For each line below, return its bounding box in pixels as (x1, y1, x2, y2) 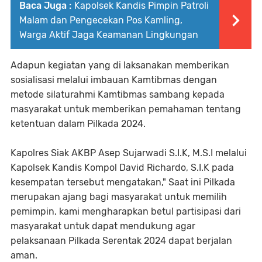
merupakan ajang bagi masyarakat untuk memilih (11, 191, 227, 202)
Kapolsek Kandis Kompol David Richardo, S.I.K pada (11, 161, 234, 173)
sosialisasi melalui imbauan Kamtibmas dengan (11, 74, 217, 85)
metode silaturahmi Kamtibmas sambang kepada (11, 88, 225, 100)
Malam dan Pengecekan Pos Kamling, (19, 14, 182, 26)
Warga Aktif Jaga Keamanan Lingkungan (19, 29, 198, 40)
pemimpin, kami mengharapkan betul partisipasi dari (11, 205, 241, 217)
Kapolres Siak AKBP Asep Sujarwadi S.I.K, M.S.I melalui (11, 147, 247, 158)
